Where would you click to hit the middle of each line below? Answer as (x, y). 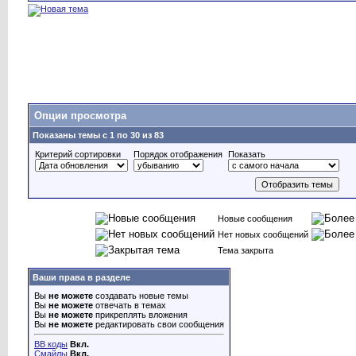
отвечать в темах (130, 305)
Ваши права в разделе (81, 277)
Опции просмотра (80, 116)
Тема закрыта (245, 250)
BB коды (51, 344)
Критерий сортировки (78, 154)
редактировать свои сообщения (159, 324)
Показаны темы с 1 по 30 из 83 (98, 135)
